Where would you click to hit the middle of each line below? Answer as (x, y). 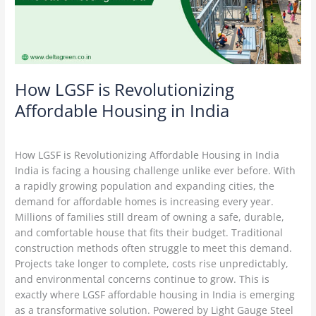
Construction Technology (74, 131)
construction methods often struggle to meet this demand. (154, 248)
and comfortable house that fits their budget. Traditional (149, 233)
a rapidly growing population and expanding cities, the (145, 186)
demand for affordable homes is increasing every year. (145, 202)
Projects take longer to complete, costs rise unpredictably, (152, 264)
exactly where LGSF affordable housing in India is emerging (155, 295)
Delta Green (170, 131)
